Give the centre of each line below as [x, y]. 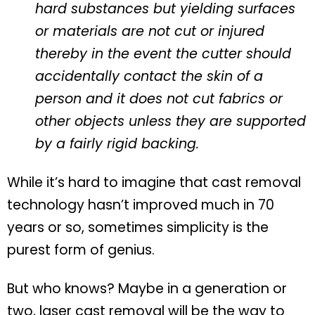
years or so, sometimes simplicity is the [138, 228]
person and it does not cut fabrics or [159, 99]
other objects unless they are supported [171, 122]
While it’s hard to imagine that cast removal [154, 183]
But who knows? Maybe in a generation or [147, 289]
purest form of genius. [81, 250]
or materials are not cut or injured [150, 32]
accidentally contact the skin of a [149, 77]
